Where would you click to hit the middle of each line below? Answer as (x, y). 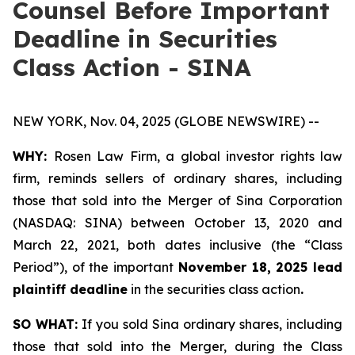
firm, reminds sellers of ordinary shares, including (177, 178)
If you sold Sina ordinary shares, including (210, 324)
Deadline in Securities (145, 39)
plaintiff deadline (70, 289)
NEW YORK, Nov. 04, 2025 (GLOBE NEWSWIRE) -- (166, 121)
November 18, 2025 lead (258, 267)
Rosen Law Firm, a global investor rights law (198, 156)
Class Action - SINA (132, 67)
